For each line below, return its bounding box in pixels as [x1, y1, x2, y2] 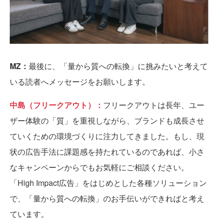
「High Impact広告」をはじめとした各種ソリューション [10, 177, 207, 189]
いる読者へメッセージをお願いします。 [10, 76, 150, 88]
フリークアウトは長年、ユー [103, 99, 204, 111]
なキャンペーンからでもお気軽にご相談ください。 [10, 162, 189, 173]
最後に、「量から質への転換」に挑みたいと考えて [29, 60, 208, 72]
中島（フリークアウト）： [10, 99, 103, 111]
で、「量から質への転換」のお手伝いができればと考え [10, 193, 204, 204]
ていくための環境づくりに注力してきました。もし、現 [10, 130, 204, 142]
